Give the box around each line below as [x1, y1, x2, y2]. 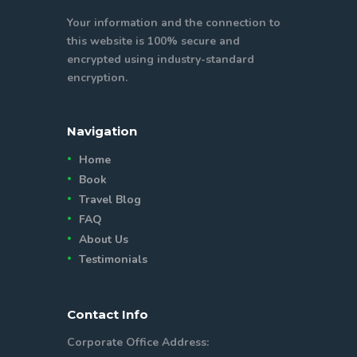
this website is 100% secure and [67, 33, 240, 49]
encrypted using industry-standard [67, 52, 254, 68]
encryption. [67, 70, 127, 86]
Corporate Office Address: [67, 334, 209, 350]
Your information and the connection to [67, 15, 280, 31]
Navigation [67, 123, 137, 139]
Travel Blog [79, 191, 142, 207]
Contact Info [67, 307, 148, 323]
